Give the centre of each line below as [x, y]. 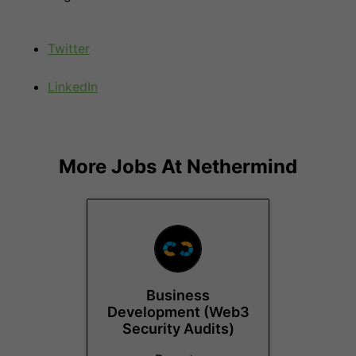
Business [178, 295]
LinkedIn [73, 87]
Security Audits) [178, 329]
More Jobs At [123, 166]
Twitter [69, 48]
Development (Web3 [178, 312]
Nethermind [242, 166]
